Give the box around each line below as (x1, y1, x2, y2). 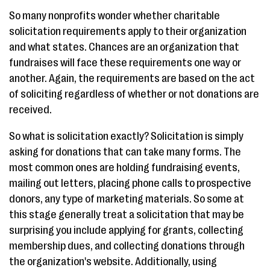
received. (9, 104, 52, 116)
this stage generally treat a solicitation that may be (9, 209, 244, 221)
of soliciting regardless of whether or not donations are (9, 88, 259, 100)
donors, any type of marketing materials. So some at (9, 193, 244, 205)
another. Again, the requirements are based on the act (9, 72, 255, 84)
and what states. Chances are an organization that (9, 41, 239, 53)
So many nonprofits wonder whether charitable (9, 10, 220, 22)
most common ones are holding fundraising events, (9, 162, 240, 174)
